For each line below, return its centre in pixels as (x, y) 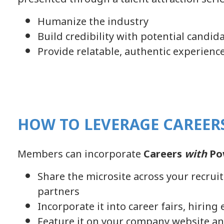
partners (58, 191)
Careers (164, 154)
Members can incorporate (80, 154)
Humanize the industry (93, 21)
